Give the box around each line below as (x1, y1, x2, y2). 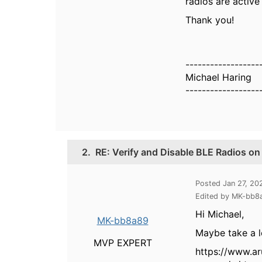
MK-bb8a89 (96, 215, 149, 226)
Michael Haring (185, 71, 252, 83)
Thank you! (185, 14, 235, 26)
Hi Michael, (195, 208, 244, 220)
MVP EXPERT (93, 237, 152, 249)
